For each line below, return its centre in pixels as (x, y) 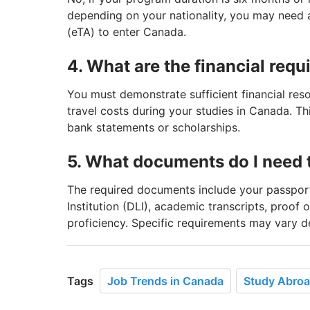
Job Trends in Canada (165, 281)
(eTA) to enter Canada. (127, 32)
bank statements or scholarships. (154, 128)
